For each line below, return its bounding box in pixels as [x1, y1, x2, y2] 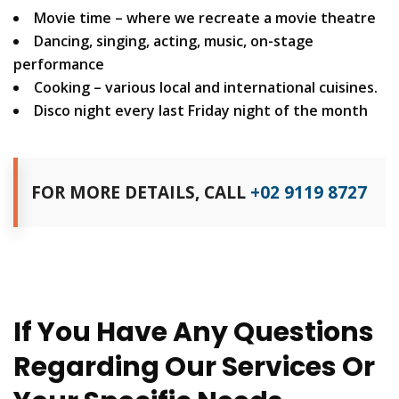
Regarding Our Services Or [13, 347, 375, 386]
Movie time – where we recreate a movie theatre [34, 7, 376, 28]
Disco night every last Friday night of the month [34, 100, 371, 120]
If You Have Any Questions [13, 313, 374, 351]
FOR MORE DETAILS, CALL [31, 180, 250, 204]
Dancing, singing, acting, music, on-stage [34, 30, 313, 51]
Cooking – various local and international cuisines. [34, 77, 378, 97]
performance [13, 53, 104, 74]
